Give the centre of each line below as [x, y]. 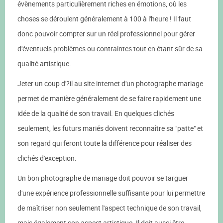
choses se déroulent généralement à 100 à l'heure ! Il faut [104, 19]
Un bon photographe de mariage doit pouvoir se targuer [103, 178]
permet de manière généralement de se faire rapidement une [109, 98]
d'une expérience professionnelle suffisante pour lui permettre [111, 193]
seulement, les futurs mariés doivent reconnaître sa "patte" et [110, 128]
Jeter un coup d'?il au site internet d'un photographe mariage [110, 83]
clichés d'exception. [47, 158]
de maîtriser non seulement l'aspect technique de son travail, [110, 208]
